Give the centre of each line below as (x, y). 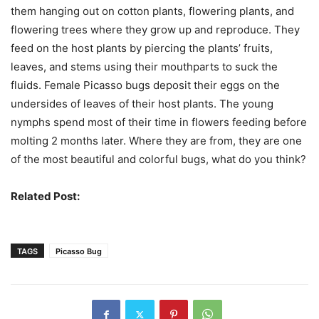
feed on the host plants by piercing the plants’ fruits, (142, 48)
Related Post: (46, 197)
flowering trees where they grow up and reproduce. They (155, 30)
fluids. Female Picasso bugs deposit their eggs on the (145, 85)
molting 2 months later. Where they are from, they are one (156, 141)
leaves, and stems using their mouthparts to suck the (144, 67)
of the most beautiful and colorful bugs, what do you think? (158, 159)
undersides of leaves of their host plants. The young (142, 104)
